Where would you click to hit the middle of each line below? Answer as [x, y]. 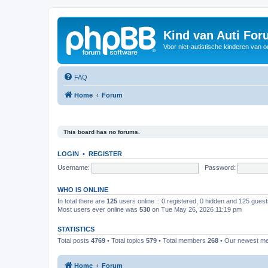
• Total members [182, 240]
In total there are [82, 201]
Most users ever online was [98, 209]
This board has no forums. [102, 132]
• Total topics [126, 240]
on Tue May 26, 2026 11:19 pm [196, 209]
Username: [74, 167]
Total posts [74, 240]
